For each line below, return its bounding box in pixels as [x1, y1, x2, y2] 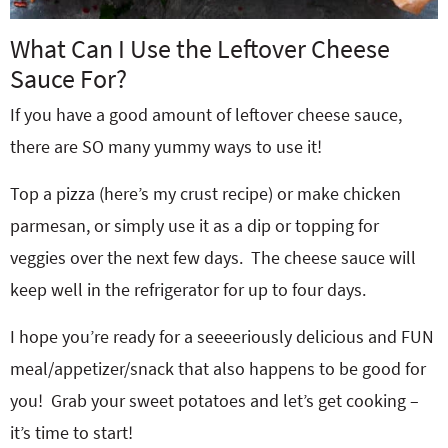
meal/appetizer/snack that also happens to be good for [10, 357, 426, 380]
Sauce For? [10, 62, 127, 95]
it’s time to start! [10, 421, 133, 444]
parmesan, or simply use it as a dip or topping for [10, 214, 379, 237]
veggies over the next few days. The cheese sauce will [10, 246, 416, 269]
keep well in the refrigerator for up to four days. [10, 278, 366, 301]
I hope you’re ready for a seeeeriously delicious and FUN [10, 325, 434, 348]
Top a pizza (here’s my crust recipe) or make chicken [10, 182, 401, 205]
